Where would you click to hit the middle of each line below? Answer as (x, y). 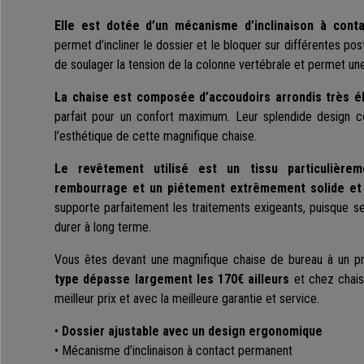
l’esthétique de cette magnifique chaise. (156, 136)
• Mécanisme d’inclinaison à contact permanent (173, 351)
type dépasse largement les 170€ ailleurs (172, 279)
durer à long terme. (103, 227)
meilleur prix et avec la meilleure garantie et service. (187, 299)
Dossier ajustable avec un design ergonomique (192, 331)
